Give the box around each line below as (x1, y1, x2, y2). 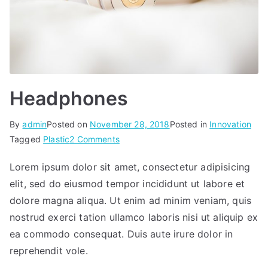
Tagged (10, 133, 44, 144)
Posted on (47, 118, 90, 129)
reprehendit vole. (10, 244, 88, 257)
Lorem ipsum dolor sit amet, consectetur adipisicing (10, 160, 251, 173)
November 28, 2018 (89, 118, 170, 129)
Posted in (169, 118, 210, 129)
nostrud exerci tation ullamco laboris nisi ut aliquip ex (10, 211, 258, 223)
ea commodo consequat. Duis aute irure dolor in (10, 227, 233, 240)
